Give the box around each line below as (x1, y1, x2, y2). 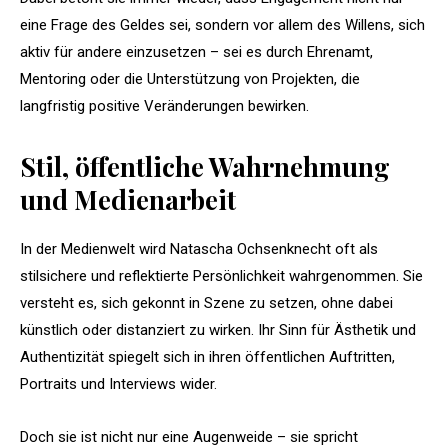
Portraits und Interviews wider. (20, 374, 217, 393)
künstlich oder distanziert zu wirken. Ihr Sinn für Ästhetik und (20, 320, 416, 339)
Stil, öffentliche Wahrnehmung (20, 148, 390, 184)
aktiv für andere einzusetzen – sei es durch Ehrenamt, (20, 42, 373, 61)
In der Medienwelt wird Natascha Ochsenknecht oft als (20, 239, 378, 258)
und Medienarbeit (20, 181, 236, 217)
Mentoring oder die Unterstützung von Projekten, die (20, 69, 360, 88)
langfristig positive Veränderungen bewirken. (20, 96, 309, 115)
